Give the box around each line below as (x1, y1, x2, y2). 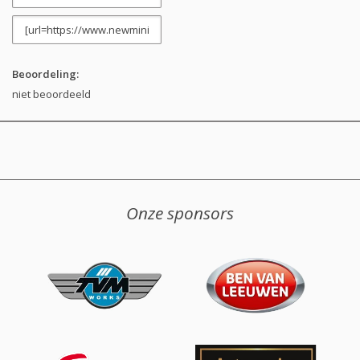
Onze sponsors (126, 202, 234, 225)
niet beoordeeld (12, 86, 91, 101)
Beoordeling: (12, 66, 79, 81)
